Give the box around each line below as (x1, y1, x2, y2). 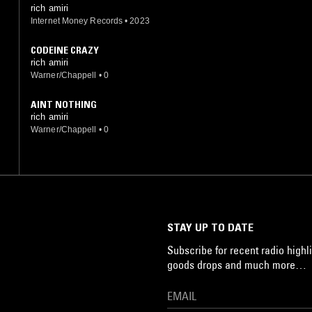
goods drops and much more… (167, 257, 306, 272)
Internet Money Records (31, 15, 123, 26)
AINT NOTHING (31, 97, 97, 111)
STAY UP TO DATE (167, 219, 253, 234)
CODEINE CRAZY (31, 43, 99, 56)
